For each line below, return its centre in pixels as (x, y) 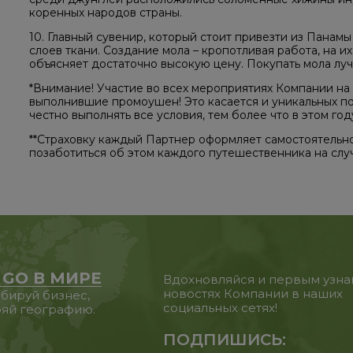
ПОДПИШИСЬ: (225, 340)
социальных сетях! (221, 308)
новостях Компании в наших (253, 294)
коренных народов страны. (105, 13)
